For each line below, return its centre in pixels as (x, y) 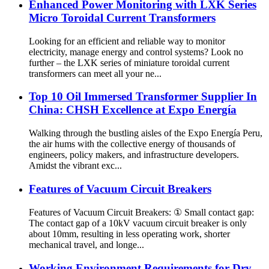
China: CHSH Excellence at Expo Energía (133, 110)
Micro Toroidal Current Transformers (122, 17)
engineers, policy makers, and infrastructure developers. (134, 154)
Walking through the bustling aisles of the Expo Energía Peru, (146, 133)
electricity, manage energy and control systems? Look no (136, 52)
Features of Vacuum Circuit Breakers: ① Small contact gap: (141, 213)
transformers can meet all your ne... (95, 73)
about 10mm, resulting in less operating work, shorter (129, 234)
